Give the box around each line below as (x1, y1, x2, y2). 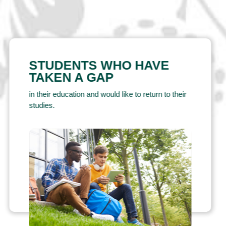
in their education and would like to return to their (29, 90, 187, 99)
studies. (29, 101, 55, 110)
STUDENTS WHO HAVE (29, 59, 169, 73)
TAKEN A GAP (29, 71, 114, 85)
